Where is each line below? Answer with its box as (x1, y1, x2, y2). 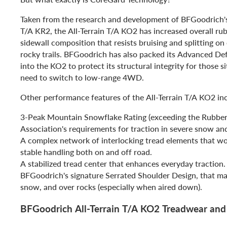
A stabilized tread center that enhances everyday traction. (20, 157, 225, 169)
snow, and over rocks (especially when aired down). (20, 180, 202, 193)
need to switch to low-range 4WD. (20, 71, 144, 83)
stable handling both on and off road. (20, 145, 152, 158)
